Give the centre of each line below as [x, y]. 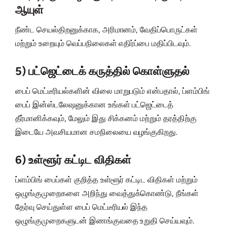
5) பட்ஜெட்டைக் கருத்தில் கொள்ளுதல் [102, 71]
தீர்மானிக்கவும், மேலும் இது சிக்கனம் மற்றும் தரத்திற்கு [106, 119]
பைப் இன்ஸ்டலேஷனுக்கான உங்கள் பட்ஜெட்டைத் [94, 105]
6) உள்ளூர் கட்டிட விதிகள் [73, 160]
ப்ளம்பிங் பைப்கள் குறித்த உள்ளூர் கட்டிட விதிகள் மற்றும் [106, 180]
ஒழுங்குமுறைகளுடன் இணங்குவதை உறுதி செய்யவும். [105, 221]
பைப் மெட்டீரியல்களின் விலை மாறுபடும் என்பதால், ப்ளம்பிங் [113, 91]
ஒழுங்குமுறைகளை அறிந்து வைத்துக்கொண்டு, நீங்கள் [107, 194]
